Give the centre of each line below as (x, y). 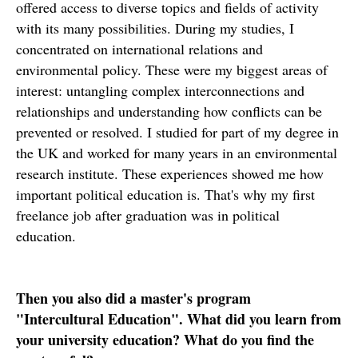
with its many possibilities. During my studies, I (155, 28)
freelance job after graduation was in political (148, 215)
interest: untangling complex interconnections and (160, 90)
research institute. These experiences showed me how (170, 173)
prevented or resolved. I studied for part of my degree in (177, 132)
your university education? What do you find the (165, 340)
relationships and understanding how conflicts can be (169, 111)
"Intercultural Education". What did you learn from (179, 319)
